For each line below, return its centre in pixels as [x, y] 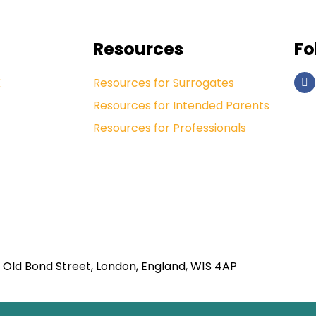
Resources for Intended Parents [181, 105]
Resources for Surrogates [164, 83]
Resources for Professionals [170, 128]
